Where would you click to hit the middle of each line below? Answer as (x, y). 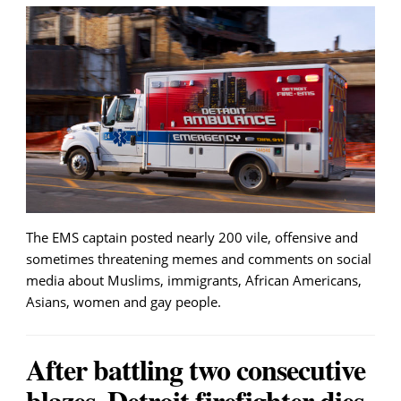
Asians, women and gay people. (124, 302)
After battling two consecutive (196, 370)
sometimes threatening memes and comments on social (199, 259)
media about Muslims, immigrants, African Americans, (194, 281)
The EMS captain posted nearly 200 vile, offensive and (192, 238)
